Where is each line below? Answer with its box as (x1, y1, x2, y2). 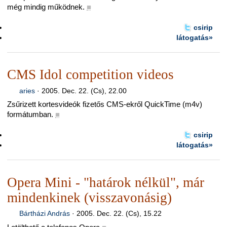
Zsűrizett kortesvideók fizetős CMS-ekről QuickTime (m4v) (7, 100, 202, 109)
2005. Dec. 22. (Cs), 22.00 (41, 87, 127, 95)
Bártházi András (19, 209, 70, 218)
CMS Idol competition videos (7, 67, 174, 83)
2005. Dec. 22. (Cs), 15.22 (76, 209, 162, 218)
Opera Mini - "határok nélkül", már (7, 174, 204, 190)
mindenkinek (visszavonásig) (7, 190, 172, 205)
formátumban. (7, 110, 53, 119)
